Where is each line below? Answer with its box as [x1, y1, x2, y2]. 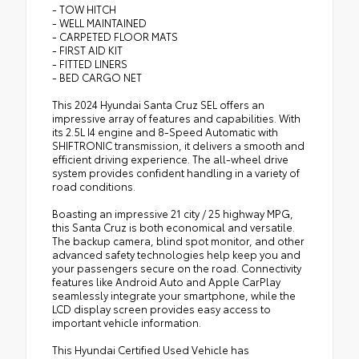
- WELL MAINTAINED [52, 14, 147, 30]
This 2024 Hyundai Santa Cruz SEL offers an [52, 96, 264, 111]
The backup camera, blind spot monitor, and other [52, 232, 305, 248]
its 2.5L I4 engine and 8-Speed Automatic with [52, 123, 278, 139]
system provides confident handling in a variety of [52, 164, 300, 179]
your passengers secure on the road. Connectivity [52, 260, 301, 275]
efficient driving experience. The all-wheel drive [52, 151, 288, 166]
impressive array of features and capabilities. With [52, 110, 301, 125]
